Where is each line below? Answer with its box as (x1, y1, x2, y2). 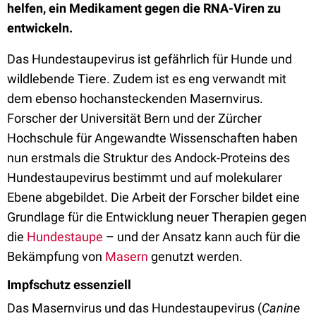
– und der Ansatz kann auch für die (103, 229, 300, 244)
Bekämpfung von (7, 249, 105, 264)
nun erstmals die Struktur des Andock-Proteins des (7, 150, 290, 165)
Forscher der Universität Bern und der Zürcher (7, 111, 262, 126)
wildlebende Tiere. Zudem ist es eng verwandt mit (7, 71, 286, 86)
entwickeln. (7, 20, 73, 35)
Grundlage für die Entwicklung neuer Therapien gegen (7, 209, 307, 224)
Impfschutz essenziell (7, 277, 131, 292)
